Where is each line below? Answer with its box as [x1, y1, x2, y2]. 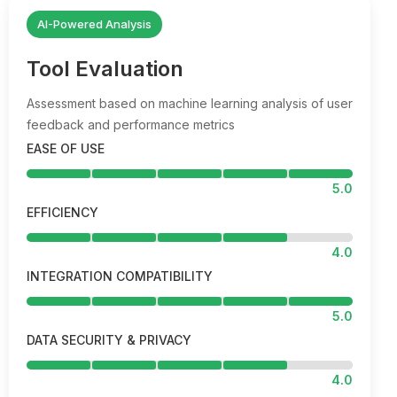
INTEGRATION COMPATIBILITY [27, 269, 213, 284]
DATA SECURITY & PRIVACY [27, 332, 191, 347]
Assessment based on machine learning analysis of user [27, 96, 353, 111]
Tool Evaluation [27, 56, 183, 82]
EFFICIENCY [27, 205, 98, 220]
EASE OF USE [27, 141, 105, 156]
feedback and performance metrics [27, 117, 235, 132]
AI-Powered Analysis [37, 17, 152, 31]
